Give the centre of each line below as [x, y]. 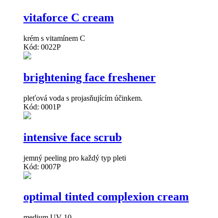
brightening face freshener [90, 77]
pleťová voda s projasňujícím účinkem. [83, 98]
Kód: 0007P [42, 166]
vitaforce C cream [69, 17]
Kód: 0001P [42, 107]
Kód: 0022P [42, 47]
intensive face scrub [73, 137]
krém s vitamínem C [54, 38]
